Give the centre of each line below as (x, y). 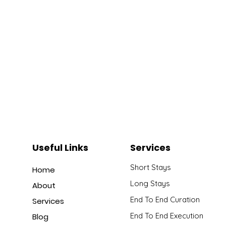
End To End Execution (167, 215)
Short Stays (152, 167)
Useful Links (60, 147)
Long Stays (151, 183)
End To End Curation (166, 199)
